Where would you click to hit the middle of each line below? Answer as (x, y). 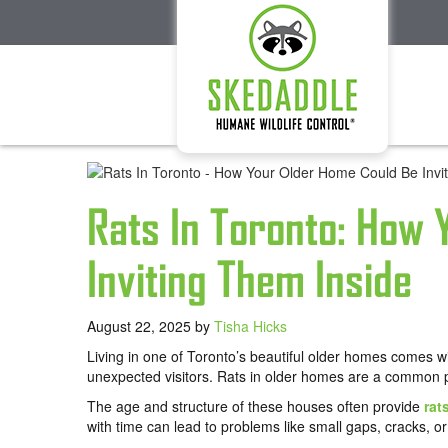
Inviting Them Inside (249, 280)
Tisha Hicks (250, 326)
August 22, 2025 (141, 326)
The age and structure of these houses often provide (255, 406)
